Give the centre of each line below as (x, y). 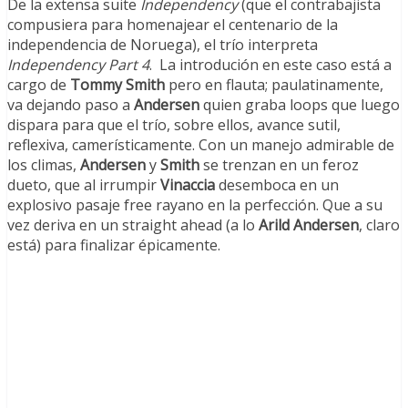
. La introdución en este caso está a (270, 65)
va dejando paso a (71, 105)
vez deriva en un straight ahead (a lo (133, 225)
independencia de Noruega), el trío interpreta (163, 45)
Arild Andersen (309, 225)
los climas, (44, 165)
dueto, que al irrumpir (84, 185)
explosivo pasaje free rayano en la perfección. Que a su (195, 205)
